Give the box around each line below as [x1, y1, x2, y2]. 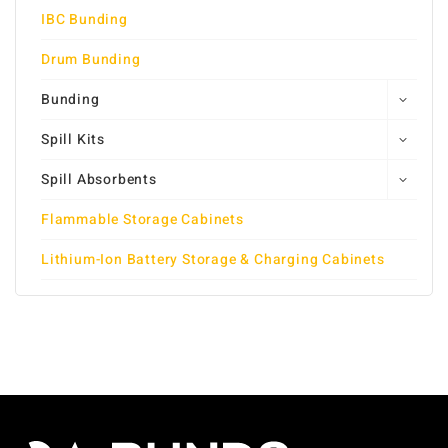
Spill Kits [41, 129, 105, 151]
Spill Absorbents [41, 169, 157, 191]
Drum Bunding [41, 49, 141, 71]
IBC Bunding [41, 9, 128, 31]
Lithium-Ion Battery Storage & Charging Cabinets [41, 249, 385, 271]
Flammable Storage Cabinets [41, 209, 244, 231]
